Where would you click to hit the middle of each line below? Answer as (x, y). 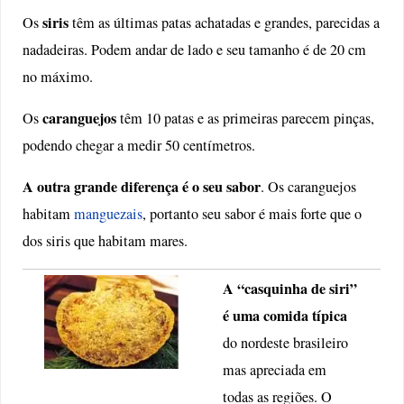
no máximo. (58, 76)
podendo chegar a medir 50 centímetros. (139, 146)
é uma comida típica (285, 316)
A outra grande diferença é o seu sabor (142, 187)
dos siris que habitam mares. (106, 241)
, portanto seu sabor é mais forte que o (252, 214)
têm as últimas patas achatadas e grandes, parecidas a (225, 22)
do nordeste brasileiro (286, 343)
